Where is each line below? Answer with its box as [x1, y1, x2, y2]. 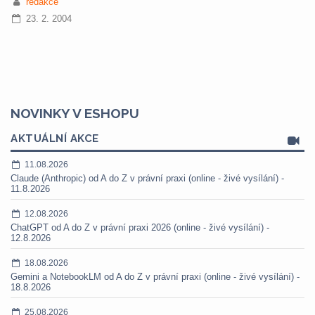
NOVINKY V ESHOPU [11, 105, 139, 121]
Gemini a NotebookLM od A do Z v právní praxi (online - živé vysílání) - [11, 271, 300, 282]
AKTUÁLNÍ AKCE [11, 132, 99, 145]
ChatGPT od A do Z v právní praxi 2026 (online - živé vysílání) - [11, 222, 269, 233]
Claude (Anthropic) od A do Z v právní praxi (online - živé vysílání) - [11, 173, 284, 184]
